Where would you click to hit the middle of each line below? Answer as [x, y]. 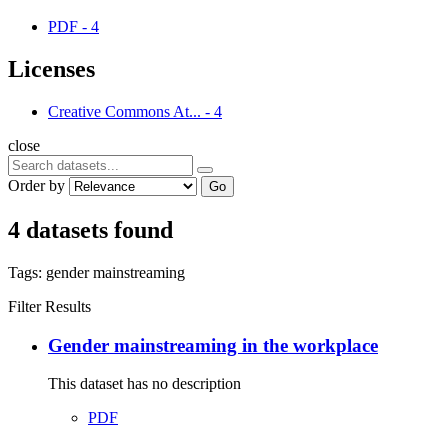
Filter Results [49, 306]
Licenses [51, 69]
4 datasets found [90, 229]
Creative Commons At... [124, 112]
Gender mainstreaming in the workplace [213, 345]
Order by [36, 186]
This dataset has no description [144, 384]
